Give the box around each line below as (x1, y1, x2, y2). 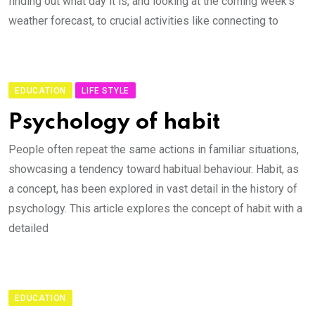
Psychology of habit (8, 112, 221, 134)
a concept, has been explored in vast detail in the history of (8, 182, 297, 195)
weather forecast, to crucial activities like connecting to (8, 14, 278, 27)
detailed (8, 221, 49, 235)
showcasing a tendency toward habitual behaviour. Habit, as (8, 162, 299, 176)
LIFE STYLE (82, 86, 130, 96)
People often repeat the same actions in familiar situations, (8, 143, 299, 156)
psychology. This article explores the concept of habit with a (8, 202, 302, 215)
